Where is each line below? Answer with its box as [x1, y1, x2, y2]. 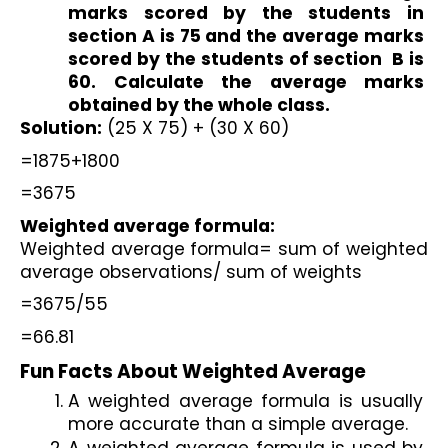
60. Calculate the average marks [68, 70, 424, 95]
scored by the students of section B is [68, 47, 424, 72]
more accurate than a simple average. [68, 411, 408, 436]
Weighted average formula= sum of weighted [20, 236, 428, 261]
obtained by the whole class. [68, 93, 330, 118]
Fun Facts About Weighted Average [20, 357, 366, 385]
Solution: [20, 116, 102, 141]
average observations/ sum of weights [20, 259, 362, 284]
